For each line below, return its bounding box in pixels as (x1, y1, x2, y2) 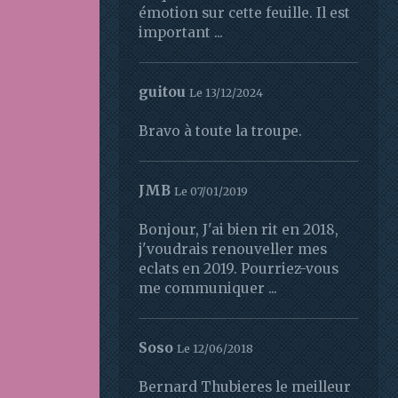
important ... (139, 24, 223, 42)
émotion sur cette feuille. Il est (139, 4, 350, 22)
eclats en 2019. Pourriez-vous (139, 260, 338, 278)
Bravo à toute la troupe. (139, 123, 302, 140)
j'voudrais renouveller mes (139, 241, 327, 259)
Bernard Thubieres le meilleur (139, 378, 351, 396)
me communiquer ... (139, 280, 277, 298)
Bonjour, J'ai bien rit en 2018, (139, 221, 338, 239)
